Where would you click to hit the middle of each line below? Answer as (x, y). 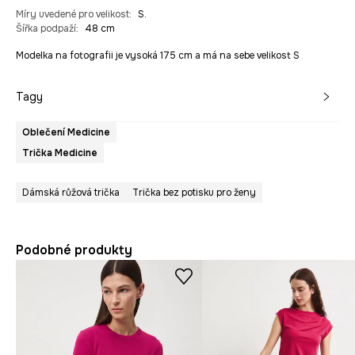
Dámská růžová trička (71, 193)
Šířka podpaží (46, 29)
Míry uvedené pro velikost (73, 15)
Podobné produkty (74, 250)
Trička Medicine (60, 153)
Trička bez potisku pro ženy (194, 193)
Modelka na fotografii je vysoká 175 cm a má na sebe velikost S (158, 56)
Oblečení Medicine (66, 133)
